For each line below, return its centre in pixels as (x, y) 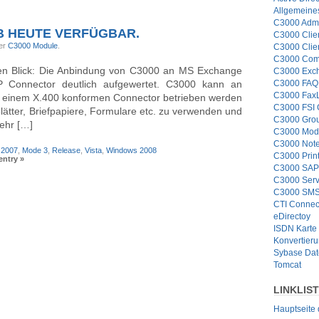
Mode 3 (35, 150)
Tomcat (287, 265)
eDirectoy (292, 216)
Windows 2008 (131, 150)
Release (66, 150)
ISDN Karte (295, 228)
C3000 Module (33, 45)
